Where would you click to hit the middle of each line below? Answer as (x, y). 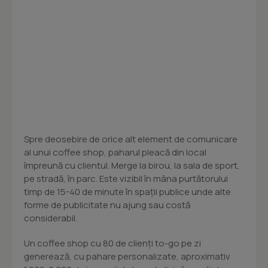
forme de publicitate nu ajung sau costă (107, 205)
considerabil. (51, 218)
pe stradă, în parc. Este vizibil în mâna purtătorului (126, 179)
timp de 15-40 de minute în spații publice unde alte (127, 192)
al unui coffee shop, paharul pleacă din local (115, 153)
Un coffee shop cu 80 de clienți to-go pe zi (112, 243)
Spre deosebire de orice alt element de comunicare (131, 139)
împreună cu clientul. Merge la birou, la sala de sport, (132, 166)
